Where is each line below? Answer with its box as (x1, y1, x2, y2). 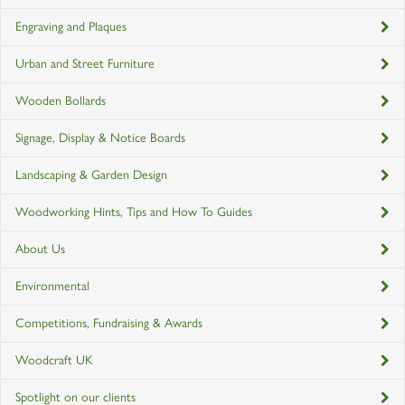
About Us (15, 240, 65, 257)
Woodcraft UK (15, 352, 92, 368)
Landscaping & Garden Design (15, 166, 167, 183)
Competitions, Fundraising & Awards (15, 315, 202, 331)
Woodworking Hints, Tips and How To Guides (15, 203, 252, 220)
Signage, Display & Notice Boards (15, 129, 185, 146)
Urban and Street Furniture (15, 55, 155, 71)
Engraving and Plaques (15, 18, 127, 34)
